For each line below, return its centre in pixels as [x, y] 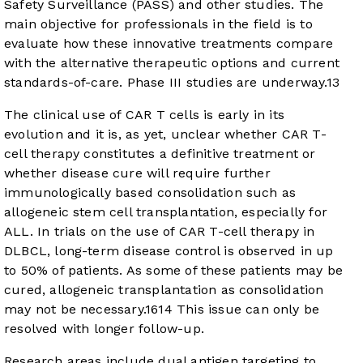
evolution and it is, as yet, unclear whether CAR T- [165, 135]
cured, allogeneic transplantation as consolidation [164, 290]
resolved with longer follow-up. [104, 329]
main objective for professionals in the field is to [158, 24]
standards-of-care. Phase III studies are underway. [165, 83]
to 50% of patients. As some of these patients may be [173, 271]
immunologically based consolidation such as [150, 193]
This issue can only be [246, 310]
